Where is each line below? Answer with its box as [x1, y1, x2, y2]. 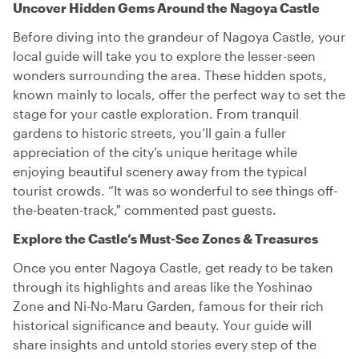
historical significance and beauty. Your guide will [13, 317, 312, 333]
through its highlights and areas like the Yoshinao [13, 279, 313, 294]
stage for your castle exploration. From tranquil [13, 106, 299, 121]
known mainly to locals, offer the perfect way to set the [13, 87, 345, 102]
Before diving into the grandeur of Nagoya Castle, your [13, 29, 345, 44]
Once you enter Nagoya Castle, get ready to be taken [13, 260, 333, 275]
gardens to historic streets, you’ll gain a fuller [13, 125, 286, 140]
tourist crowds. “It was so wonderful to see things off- [13, 183, 337, 198]
